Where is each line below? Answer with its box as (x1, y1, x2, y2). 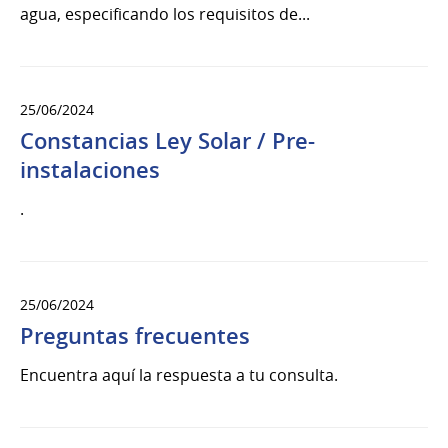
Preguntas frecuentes (20, 321, 250, 352)
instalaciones (20, 155, 160, 186)
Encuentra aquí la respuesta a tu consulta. (20, 364, 338, 387)
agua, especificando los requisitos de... (20, 3, 310, 26)
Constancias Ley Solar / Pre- (20, 126, 315, 157)
